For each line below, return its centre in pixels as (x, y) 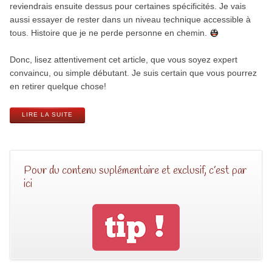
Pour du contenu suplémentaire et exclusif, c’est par (135, 170)
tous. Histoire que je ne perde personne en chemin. (109, 33)
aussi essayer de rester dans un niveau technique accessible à (130, 20)
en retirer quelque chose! (58, 87)
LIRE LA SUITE (47, 114)
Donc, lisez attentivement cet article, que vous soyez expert (123, 60)
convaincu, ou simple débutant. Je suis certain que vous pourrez (133, 73)
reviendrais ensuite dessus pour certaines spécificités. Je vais (127, 6)
